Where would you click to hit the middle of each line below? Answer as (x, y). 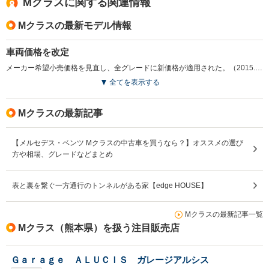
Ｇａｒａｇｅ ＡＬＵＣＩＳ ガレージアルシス (110, 259)
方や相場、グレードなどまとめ (62, 154)
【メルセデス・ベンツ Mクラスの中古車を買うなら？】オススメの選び (128, 143)
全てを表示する (134, 82)
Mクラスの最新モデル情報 (75, 25)
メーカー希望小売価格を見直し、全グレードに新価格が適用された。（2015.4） (259, 68)
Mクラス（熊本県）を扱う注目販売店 (99, 228)
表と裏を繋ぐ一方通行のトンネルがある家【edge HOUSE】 (110, 185)
